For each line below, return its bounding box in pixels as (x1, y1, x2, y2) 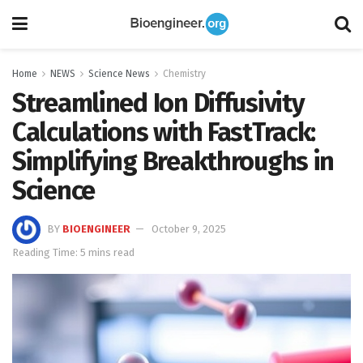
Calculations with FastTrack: (12, 117, 316, 147)
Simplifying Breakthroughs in (12, 146, 335, 177)
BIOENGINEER (62, 222, 130, 235)
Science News (88, 68, 150, 79)
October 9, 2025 (152, 222, 226, 235)
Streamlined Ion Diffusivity (12, 88, 305, 118)
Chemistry (163, 68, 206, 79)
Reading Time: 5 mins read (12, 246, 135, 258)
